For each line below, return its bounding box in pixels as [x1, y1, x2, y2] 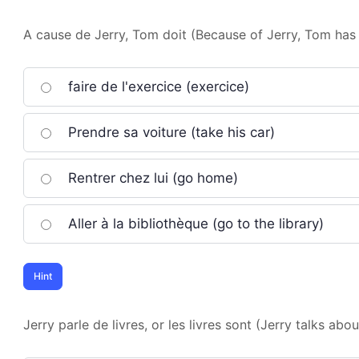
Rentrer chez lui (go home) [64, 169, 238, 186]
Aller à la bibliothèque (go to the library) [64, 215, 324, 232]
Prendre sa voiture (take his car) [64, 123, 275, 140]
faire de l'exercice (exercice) [64, 78, 249, 95]
